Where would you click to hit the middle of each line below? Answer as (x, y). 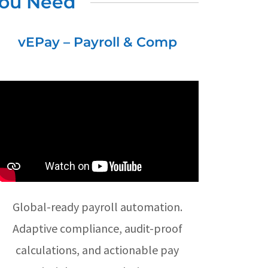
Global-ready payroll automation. (97, 207)
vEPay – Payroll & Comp (97, 42)
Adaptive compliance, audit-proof (97, 229)
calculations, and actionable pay (98, 250)
